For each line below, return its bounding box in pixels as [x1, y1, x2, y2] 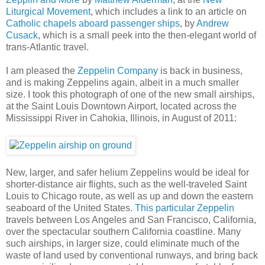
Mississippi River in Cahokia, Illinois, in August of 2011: [6, 112, 237, 123]
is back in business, [158, 65, 243, 76]
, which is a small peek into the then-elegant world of [38, 30, 256, 40]
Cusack [6, 30, 38, 40]
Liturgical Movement [6, 6, 91, 17]
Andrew [196, 18, 229, 28]
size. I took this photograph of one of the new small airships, [6, 89, 254, 99]
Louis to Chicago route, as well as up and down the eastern [6, 190, 253, 201]
